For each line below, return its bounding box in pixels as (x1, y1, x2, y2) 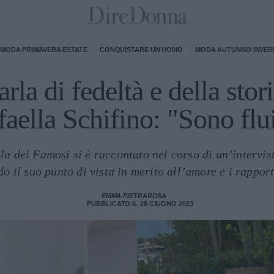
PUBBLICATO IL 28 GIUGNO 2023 (87, 200, 193, 207)
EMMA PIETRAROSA (101, 192, 167, 199)
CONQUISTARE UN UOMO (99, 45, 183, 53)
